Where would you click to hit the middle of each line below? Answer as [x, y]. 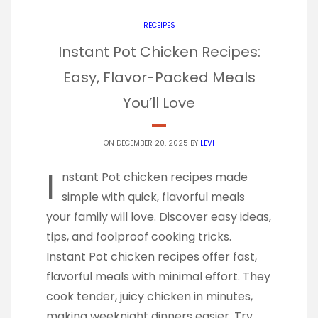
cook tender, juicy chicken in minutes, [149, 296]
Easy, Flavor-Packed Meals [159, 77]
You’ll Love [159, 103]
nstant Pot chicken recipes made [155, 177]
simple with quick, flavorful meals [153, 197]
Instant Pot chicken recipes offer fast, [152, 256]
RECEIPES [159, 25]
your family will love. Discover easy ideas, [159, 216]
